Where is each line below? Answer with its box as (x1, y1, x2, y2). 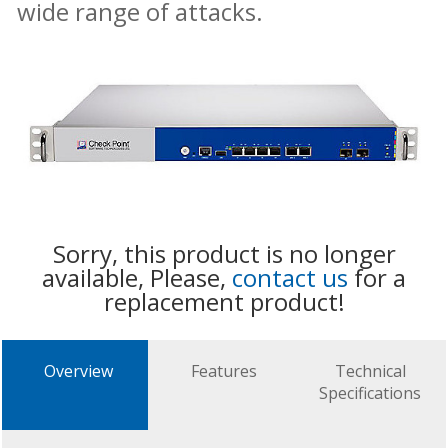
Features (191, 360, 257, 383)
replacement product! (103, 285, 345, 319)
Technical (334, 360, 406, 383)
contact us (232, 261, 348, 295)
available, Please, (42, 261, 232, 295)
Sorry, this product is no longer (52, 237, 396, 271)
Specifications (319, 382, 421, 405)
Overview (43, 360, 113, 383)
